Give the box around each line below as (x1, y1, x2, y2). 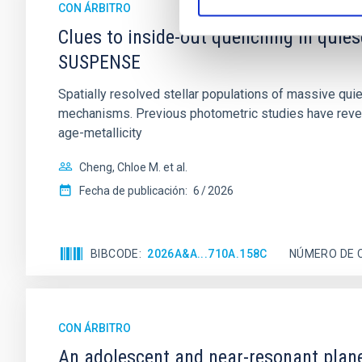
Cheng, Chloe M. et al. (79, 161, 187, 174)
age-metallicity (58, 125, 142, 141)
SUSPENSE (58, 51, 141, 74)
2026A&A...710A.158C (147, 246, 267, 260)
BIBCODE (90, 246, 139, 260)
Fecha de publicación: (79, 184, 187, 197)
